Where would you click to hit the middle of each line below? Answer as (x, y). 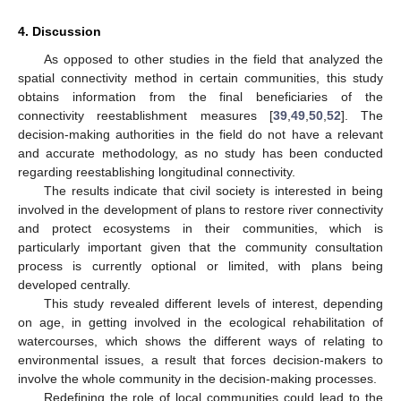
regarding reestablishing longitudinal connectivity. (157, 172)
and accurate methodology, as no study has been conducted (200, 154)
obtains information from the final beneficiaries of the (200, 97)
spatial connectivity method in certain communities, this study (200, 78)
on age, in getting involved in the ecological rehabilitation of (200, 323)
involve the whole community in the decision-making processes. (197, 379)
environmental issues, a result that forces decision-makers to (200, 360)
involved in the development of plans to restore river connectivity (200, 210)
